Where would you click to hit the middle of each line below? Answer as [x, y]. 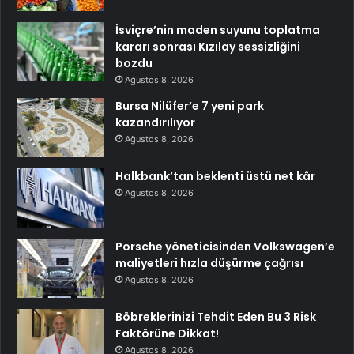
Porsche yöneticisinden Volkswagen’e [225, 247]
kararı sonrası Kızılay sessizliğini [208, 47]
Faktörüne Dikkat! [167, 334]
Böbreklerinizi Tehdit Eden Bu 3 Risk [216, 317]
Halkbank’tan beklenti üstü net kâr [215, 177]
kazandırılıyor [155, 123]
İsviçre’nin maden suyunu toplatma [218, 30]
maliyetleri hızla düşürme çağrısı [209, 264]
